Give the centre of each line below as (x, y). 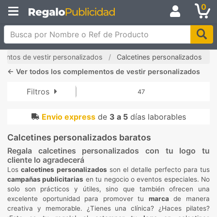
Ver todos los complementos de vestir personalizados (108, 71)
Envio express (68, 117)
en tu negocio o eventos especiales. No (147, 179)
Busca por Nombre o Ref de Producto (73, 31)
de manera (189, 199)
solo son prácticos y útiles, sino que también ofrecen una (108, 189)
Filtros (39, 92)
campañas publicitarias (46, 179)
